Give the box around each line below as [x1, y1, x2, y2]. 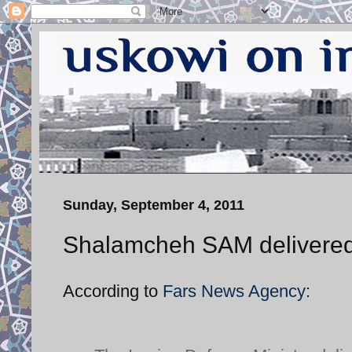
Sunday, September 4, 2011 [63, 197, 244, 213]
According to [63, 280, 163, 301]
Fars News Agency [163, 280, 306, 301]
